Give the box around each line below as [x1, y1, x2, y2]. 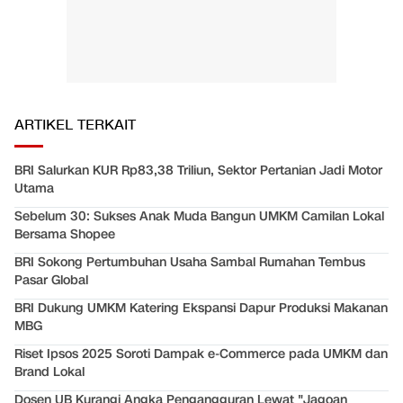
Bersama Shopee [14, 226, 115, 244]
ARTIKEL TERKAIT [14, 116, 136, 136]
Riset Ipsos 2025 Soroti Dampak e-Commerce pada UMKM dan [14, 345, 388, 363]
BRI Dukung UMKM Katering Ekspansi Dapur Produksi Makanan [14, 300, 388, 318]
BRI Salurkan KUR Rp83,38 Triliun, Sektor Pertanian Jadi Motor [14, 162, 382, 180]
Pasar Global [14, 272, 88, 290]
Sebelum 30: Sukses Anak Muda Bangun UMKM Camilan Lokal [14, 208, 384, 226]
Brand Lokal [14, 363, 85, 381]
